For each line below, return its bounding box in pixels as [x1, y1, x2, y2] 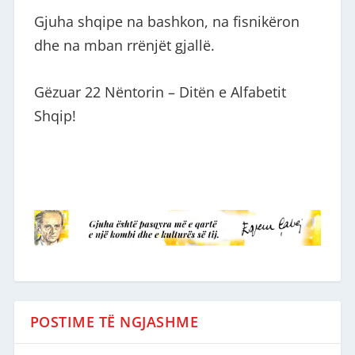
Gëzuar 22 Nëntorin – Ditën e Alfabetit [33, 82, 286, 102]
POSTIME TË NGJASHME [29, 311, 199, 331]
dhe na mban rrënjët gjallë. [33, 36, 215, 55]
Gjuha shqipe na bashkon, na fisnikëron [33, 12, 300, 32]
